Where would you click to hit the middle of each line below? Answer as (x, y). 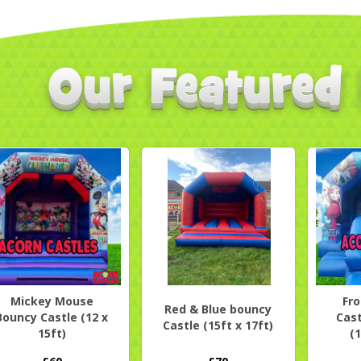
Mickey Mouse (52, 301)
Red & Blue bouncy (218, 309)
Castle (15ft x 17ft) (218, 325)
